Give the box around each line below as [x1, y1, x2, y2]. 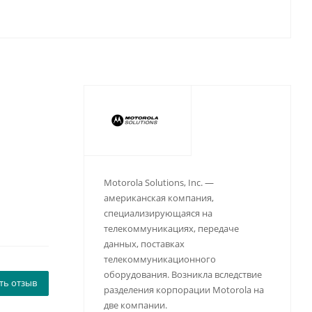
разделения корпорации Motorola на [103, 283, 264, 296]
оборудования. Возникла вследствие [103, 268, 262, 281]
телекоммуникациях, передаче [103, 222, 239, 235]
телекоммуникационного [103, 253, 216, 265]
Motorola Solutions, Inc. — [103, 176, 214, 189]
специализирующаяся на [103, 207, 212, 219]
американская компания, [103, 192, 214, 204]
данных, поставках [103, 237, 185, 250]
